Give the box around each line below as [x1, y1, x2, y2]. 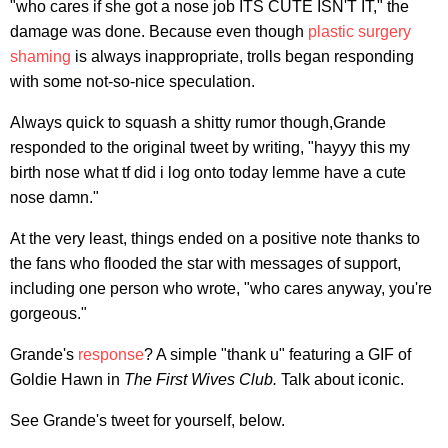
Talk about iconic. [281, 370, 404, 388]
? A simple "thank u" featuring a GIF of [144, 345, 411, 363]
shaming [10, 47, 71, 65]
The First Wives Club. [124, 370, 281, 388]
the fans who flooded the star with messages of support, [10, 254, 401, 272]
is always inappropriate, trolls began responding [71, 47, 414, 65]
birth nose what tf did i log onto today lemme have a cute [10, 163, 406, 181]
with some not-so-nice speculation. [10, 72, 255, 90]
